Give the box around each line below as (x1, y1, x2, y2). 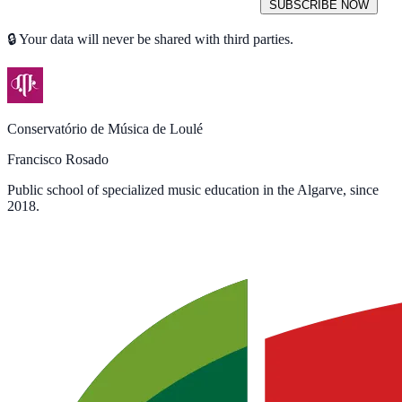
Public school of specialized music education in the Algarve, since (7, 181, 379, 197)
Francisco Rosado (7, 151, 109, 167)
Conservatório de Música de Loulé (7, 120, 203, 136)
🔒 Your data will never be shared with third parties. (7, 31, 293, 47)
